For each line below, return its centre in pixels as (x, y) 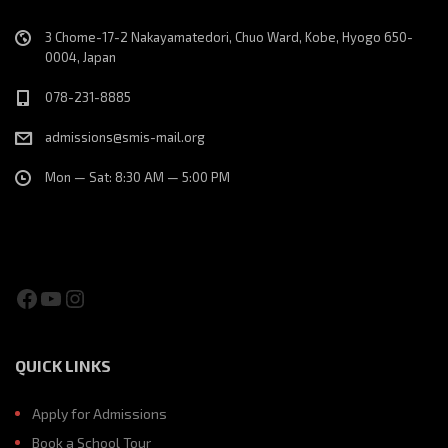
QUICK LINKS (63, 365)
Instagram (118, 297)
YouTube (82, 297)
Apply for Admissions (99, 413)
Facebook (64, 297)
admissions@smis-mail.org (125, 137)
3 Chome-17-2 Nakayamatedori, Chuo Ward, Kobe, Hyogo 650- (229, 37)
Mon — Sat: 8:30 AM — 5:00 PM (137, 177)
